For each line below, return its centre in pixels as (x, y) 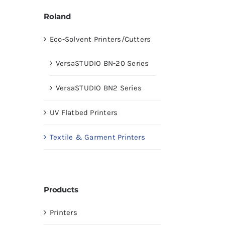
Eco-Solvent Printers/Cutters (100, 39)
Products (61, 189)
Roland (57, 16)
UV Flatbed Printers (84, 113)
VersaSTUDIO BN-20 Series (102, 64)
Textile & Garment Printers (97, 137)
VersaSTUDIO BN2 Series (99, 88)
